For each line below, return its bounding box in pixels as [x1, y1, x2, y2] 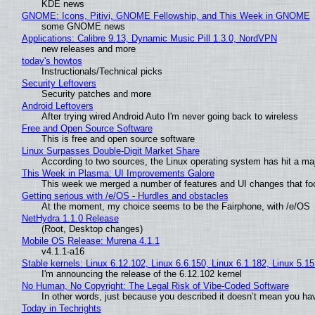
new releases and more [41, 43, 136, 54]
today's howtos [21, 55, 82, 66]
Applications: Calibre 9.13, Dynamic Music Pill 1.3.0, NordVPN [21, 32, 277, 44]
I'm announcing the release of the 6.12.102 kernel [41, 268, 242, 279]
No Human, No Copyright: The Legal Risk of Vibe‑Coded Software [21, 280, 289, 291]
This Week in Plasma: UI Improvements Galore [21, 167, 214, 179]
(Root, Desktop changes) [41, 223, 143, 234]
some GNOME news [41, 20, 125, 32]
